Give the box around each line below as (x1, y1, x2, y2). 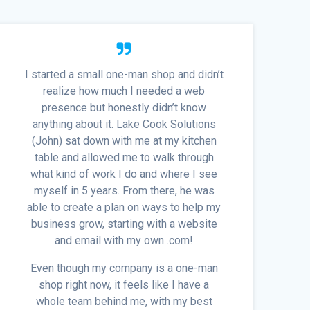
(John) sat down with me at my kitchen (31, 134, 217, 148)
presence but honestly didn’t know (42, 101, 207, 115)
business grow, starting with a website (30, 217, 217, 231)
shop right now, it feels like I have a (39, 278, 210, 292)
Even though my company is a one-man (30, 262, 218, 275)
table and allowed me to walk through (34, 151, 214, 165)
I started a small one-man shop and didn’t (24, 68, 224, 82)
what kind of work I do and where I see (30, 167, 218, 181)
